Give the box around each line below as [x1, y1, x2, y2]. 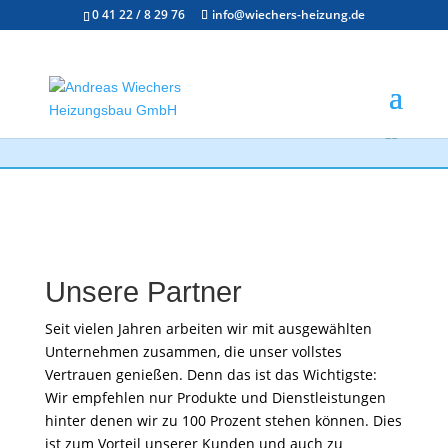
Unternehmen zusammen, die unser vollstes [44, 341, 342, 361]
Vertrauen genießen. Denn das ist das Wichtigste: [44, 364, 377, 384]
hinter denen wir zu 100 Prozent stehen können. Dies [44, 410, 402, 430]
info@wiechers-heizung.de [211, 6, 365, 23]
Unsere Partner [44, 275, 242, 308]
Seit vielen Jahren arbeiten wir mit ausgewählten [44, 318, 372, 338]
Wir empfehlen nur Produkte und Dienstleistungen [44, 387, 386, 407]
